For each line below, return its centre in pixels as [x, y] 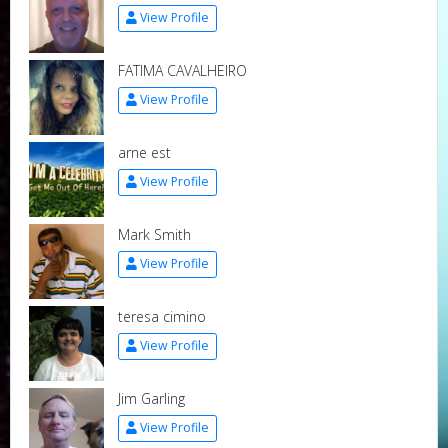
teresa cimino [161, 316]
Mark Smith [154, 234]
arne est [144, 152]
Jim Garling [151, 398]
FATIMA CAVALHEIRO [182, 70]
